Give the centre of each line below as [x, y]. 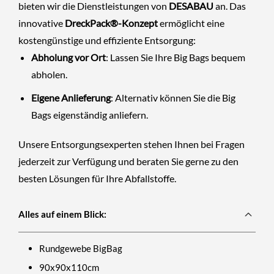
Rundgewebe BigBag [80, 249]
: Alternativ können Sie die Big [173, 97]
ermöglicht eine [191, 23]
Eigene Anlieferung [71, 97]
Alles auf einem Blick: [62, 214]
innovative [42, 23]
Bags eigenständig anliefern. [89, 114]
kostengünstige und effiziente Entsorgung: [107, 40]
